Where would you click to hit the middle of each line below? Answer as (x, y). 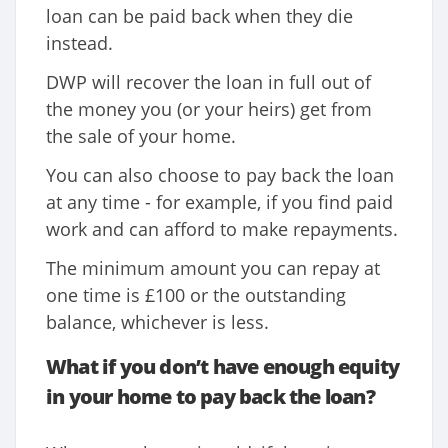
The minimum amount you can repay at (213, 268)
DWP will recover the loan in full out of (208, 82)
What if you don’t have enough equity (223, 367)
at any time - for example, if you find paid (219, 202)
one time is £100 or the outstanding (196, 295)
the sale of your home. (141, 136)
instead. (79, 43)
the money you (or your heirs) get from (209, 109)
